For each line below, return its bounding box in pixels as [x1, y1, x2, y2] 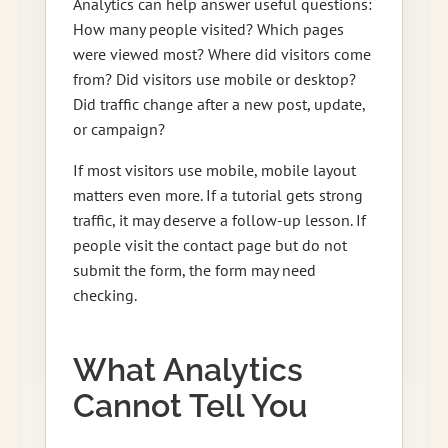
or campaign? [72, 119, 165, 140]
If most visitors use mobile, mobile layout [72, 160, 356, 181]
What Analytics [72, 351, 303, 389]
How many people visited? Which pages [72, 19, 344, 40]
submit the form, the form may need [72, 260, 316, 281]
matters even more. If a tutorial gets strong [72, 185, 363, 206]
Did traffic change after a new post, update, [72, 94, 365, 115]
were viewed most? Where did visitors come [72, 44, 371, 65]
